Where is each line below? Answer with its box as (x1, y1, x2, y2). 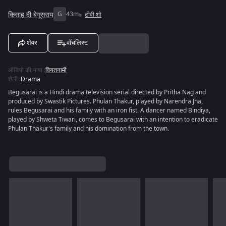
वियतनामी (45, 66, 67, 75)
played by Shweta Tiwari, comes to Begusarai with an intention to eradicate (8, 115, 218, 124)
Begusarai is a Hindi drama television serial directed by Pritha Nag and (8, 88, 206, 97)
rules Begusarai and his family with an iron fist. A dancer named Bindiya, (8, 106, 210, 115)
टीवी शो (85, 10, 101, 19)
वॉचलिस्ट (67, 39, 88, 46)
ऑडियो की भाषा (8, 66, 42, 75)
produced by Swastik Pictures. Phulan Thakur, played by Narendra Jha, (8, 97, 203, 106)
